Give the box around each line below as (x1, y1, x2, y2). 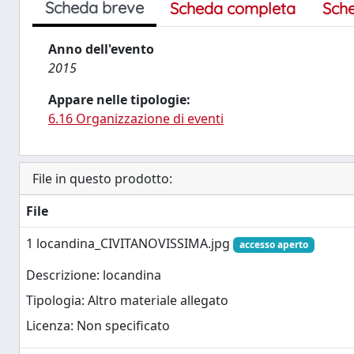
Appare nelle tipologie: (48, 91, 190, 108)
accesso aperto (239, 238, 308, 251)
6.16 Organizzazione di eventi (48, 110, 224, 127)
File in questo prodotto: (32, 170, 172, 187)
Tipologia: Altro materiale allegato (26, 292, 228, 310)
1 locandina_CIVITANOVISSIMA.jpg (26, 235, 233, 252)
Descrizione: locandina (26, 266, 161, 284)
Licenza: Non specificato (26, 317, 170, 335)
